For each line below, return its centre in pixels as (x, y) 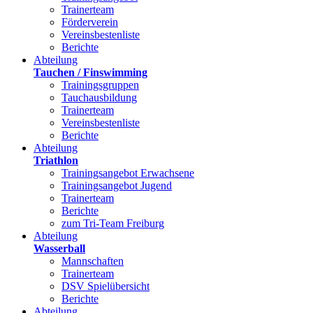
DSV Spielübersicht (105, 286)
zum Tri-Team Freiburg (113, 223)
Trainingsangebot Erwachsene (128, 173)
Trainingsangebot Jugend (117, 185)
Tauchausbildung (99, 97)
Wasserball (59, 248)
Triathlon (56, 160)
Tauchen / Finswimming (90, 72)
